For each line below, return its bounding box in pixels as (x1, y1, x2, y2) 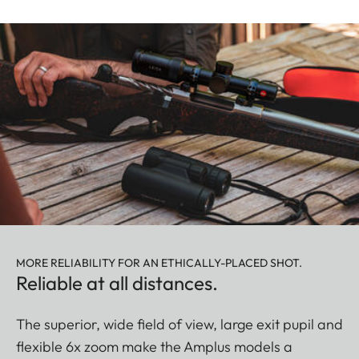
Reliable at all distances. (16, 271, 218, 296)
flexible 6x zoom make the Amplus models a (16, 337, 292, 357)
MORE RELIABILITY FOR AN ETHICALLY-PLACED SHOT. (16, 256, 302, 271)
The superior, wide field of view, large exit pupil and (16, 315, 343, 334)
